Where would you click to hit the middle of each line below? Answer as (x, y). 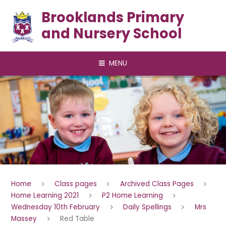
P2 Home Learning (133, 195)
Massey (24, 218)
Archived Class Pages (157, 184)
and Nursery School (111, 34)
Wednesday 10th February (56, 207)
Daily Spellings (148, 207)
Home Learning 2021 (45, 195)
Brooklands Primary (112, 17)
